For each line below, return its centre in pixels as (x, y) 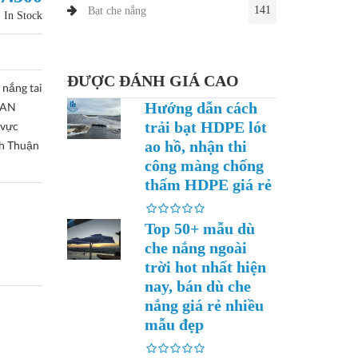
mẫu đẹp (174, 324)
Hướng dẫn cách (201, 108)
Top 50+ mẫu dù (200, 229)
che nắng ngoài (196, 248)
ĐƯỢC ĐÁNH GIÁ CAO (153, 81)
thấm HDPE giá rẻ (208, 185)
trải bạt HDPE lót (206, 127)
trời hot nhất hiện (205, 267)
